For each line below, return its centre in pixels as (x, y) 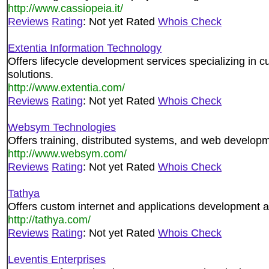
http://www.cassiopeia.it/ (65, 8)
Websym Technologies (62, 127)
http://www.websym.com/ (67, 153)
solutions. (31, 74)
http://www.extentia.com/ (66, 87)
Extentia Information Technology (85, 48)
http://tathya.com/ (49, 219)
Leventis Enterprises (57, 259)
